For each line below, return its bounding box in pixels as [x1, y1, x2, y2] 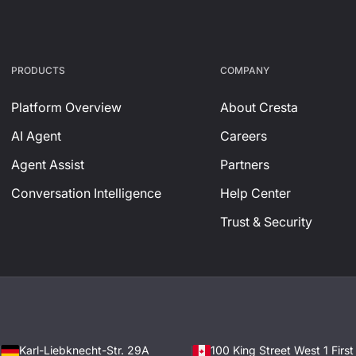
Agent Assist [11, 157, 84, 172]
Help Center [220, 185, 292, 201]
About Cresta [220, 99, 299, 115]
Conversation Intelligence [11, 185, 161, 201]
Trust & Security [220, 214, 313, 230]
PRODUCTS [11, 64, 65, 76]
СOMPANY [220, 64, 270, 76]
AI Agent [11, 128, 61, 144]
